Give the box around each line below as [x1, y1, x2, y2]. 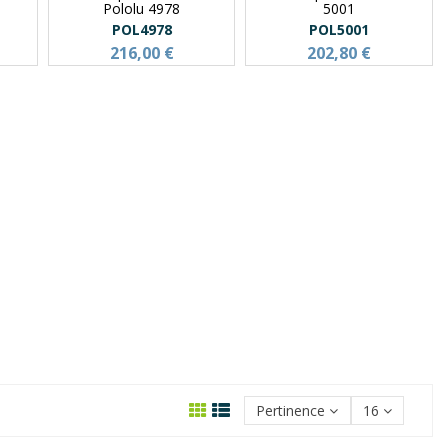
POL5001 [309, 19, 370, 39]
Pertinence [256, 401, 326, 421]
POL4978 [111, 19, 172, 39]
